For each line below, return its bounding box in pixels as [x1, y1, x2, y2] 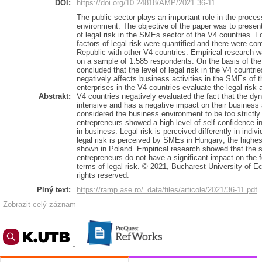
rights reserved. [77, 171, 129, 180]
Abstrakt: [39, 92, 71, 101]
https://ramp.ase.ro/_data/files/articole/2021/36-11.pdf [77, 185, 257, 194]
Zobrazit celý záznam [3, 200, 76, 209]
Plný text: [37, 185, 71, 194]
